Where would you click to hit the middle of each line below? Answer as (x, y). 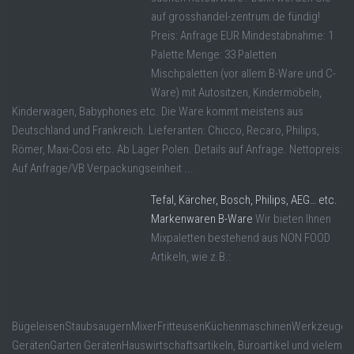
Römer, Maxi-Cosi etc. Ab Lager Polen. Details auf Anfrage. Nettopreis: (177, 150)
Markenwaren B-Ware (202, 219)
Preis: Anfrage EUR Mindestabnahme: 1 (242, 36)
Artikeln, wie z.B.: (191, 257)
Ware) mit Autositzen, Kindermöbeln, (236, 93)
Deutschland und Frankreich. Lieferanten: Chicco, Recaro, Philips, (166, 131)
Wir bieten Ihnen (293, 219)
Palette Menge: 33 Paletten (214, 55)
